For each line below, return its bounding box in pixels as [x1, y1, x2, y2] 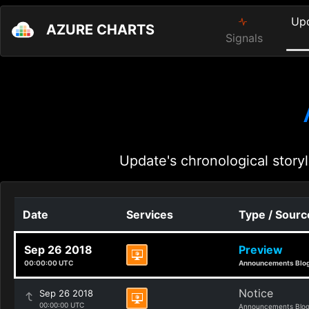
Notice [239, 286, 273, 300]
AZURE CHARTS [46, 21, 154, 39]
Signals [226, 31, 263, 45]
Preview [239, 243, 283, 257]
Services [126, 208, 173, 221]
